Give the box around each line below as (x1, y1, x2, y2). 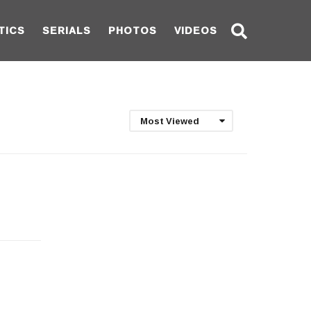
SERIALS (42, 21, 91, 40)
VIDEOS (174, 21, 217, 40)
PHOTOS (108, 21, 157, 40)
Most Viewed (140, 112, 199, 129)
